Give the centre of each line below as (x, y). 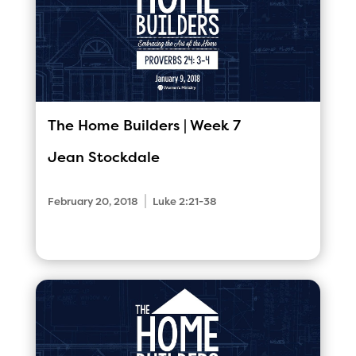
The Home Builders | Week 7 (144, 126)
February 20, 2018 (93, 202)
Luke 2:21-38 (184, 202)
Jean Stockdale (103, 158)
